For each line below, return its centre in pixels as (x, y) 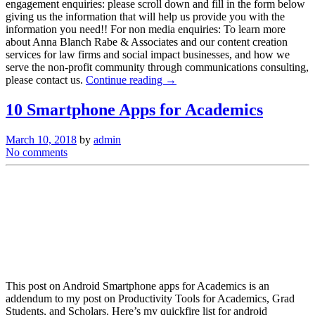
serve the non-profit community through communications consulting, (157, 67)
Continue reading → (131, 79)
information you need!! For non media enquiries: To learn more (146, 29)
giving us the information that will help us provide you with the (145, 16)
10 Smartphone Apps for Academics (134, 109)
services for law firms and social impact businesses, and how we (148, 54)
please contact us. (46, 79)
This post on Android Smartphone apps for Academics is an (137, 285)
